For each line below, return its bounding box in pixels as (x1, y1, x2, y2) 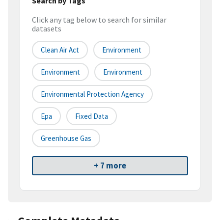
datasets (32, 24, 61, 34)
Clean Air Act (41, 45, 79, 55)
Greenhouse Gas (41, 134, 91, 143)
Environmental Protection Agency (41, 89, 144, 99)
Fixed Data (75, 111, 108, 121)
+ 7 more (94, 160, 126, 171)
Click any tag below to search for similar (32, 15, 166, 25)
